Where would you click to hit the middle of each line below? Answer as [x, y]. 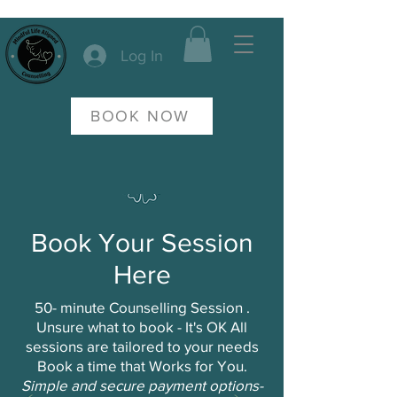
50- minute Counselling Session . [142, 307]
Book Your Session [142, 242]
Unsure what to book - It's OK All [142, 326]
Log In [142, 55]
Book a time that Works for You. [142, 365]
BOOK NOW [140, 116]
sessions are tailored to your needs [142, 346]
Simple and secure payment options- [142, 385]
